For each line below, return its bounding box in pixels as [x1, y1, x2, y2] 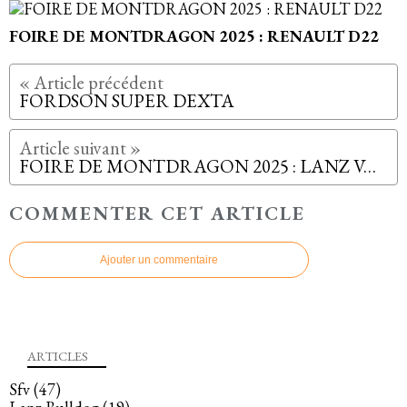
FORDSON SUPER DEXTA [19, 89, 234, 114]
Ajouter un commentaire [100, 253, 218, 267]
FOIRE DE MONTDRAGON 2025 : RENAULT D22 [9, 25, 379, 47]
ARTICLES [27, 346, 88, 364]
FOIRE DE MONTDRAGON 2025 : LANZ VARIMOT [363, 154, 376, 179]
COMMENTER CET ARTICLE [9, 201, 305, 226]
